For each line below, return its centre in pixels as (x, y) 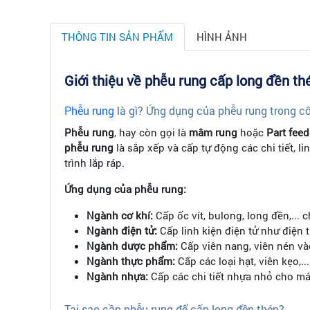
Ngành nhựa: (117, 276)
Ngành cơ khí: (120, 216)
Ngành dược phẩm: (132, 246)
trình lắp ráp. (94, 163)
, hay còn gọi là (152, 133)
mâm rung (213, 133)
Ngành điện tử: (122, 231)
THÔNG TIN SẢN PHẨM (117, 37)
